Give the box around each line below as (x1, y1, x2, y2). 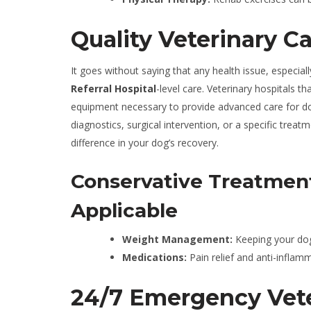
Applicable (71, 199, 178, 222)
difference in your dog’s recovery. (71, 136, 219, 149)
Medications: (122, 251, 187, 264)
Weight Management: (122, 233, 233, 246)
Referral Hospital (71, 82, 156, 95)
